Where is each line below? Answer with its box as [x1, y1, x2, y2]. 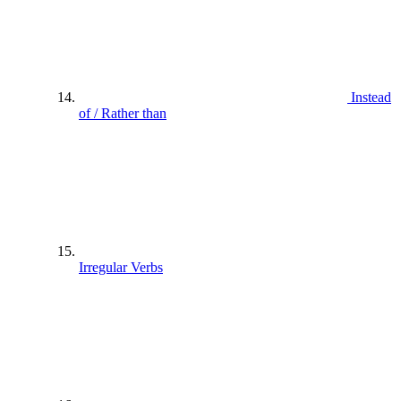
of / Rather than [79, 105, 166, 121]
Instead [351, 89, 391, 105]
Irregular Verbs [79, 259, 163, 275]
